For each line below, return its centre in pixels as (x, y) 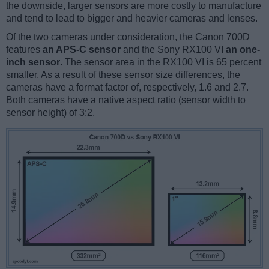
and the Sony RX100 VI (173, 49)
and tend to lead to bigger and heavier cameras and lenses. (132, 18)
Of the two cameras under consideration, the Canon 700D (128, 37)
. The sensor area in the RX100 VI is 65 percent (161, 62)
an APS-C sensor (82, 49)
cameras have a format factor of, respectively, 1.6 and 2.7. (127, 87)
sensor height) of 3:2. (50, 112)
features (24, 49)
